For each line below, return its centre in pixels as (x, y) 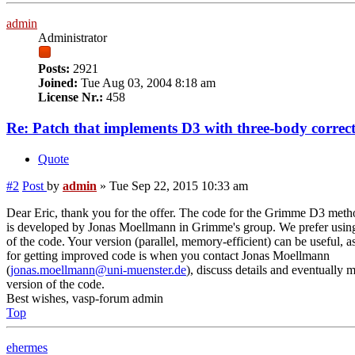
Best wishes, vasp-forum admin (85, 298)
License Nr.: (71, 97)
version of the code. (55, 284)
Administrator (73, 38)
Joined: (58, 83)
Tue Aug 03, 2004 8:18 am (147, 83)
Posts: (54, 69)
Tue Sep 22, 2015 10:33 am (179, 185)
